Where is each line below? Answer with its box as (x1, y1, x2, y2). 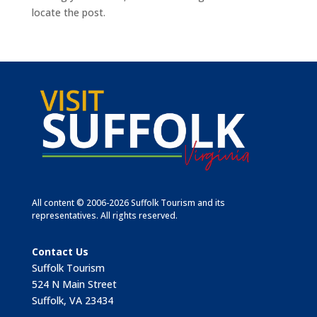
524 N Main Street (31, 277, 117, 292)
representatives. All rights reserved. (31, 209, 178, 222)
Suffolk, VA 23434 (31, 294, 113, 308)
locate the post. (31, 6, 105, 20)
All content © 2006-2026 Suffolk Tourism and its (31, 197, 225, 209)
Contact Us (31, 245, 88, 259)
